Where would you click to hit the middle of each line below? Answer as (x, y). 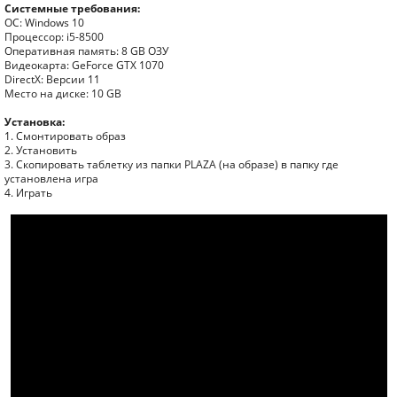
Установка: (35, 122)
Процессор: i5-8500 (54, 37)
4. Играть (28, 193)
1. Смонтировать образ (65, 136)
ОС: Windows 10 (44, 23)
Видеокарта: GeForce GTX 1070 (84, 65)
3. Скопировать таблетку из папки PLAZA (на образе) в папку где (171, 164)
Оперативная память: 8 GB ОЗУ (86, 51)
